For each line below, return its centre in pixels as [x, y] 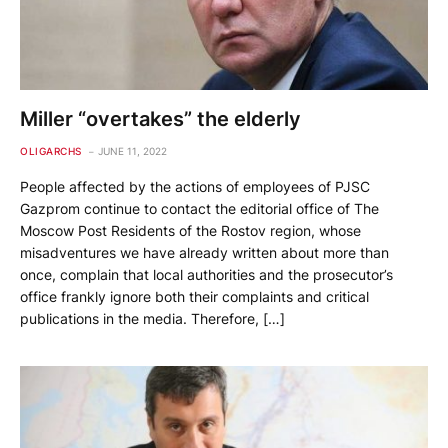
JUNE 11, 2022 [132, 151]
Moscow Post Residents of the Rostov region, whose [190, 231]
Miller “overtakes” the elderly [160, 119]
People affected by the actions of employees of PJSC [195, 187]
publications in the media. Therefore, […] [152, 319]
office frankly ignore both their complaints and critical [194, 297]
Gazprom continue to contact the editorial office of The [199, 209]
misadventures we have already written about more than [204, 253]
